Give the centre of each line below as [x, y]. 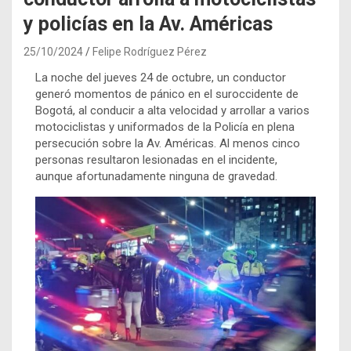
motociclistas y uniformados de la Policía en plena [165, 127]
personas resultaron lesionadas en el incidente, [156, 159]
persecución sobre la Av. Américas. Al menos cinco [168, 143]
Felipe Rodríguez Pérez [150, 51]
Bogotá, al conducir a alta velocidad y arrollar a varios [172, 110]
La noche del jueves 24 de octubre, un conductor [161, 77]
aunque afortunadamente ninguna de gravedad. [156, 176]
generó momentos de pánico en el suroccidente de [167, 94]
